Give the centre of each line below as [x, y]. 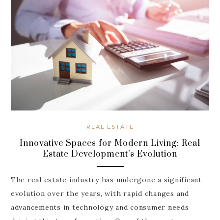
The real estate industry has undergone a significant [106, 180]
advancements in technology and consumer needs [100, 207]
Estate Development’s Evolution [110, 154]
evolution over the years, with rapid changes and [100, 194]
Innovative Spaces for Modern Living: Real [110, 143]
